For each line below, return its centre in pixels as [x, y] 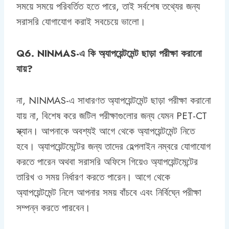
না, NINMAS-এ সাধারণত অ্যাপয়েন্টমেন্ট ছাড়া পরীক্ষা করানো [114, 100]
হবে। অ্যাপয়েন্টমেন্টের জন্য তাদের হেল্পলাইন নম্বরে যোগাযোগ [113, 146]
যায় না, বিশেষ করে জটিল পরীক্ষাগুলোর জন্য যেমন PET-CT [112, 116]
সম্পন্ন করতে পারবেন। [53, 208]
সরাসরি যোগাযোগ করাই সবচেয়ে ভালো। [81, 21]
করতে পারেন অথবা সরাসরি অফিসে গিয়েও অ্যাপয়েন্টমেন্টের [107, 162]
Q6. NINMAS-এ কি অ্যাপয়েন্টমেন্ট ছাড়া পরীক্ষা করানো [109, 53]
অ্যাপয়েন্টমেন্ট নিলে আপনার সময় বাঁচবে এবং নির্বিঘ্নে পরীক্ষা [109, 192]
